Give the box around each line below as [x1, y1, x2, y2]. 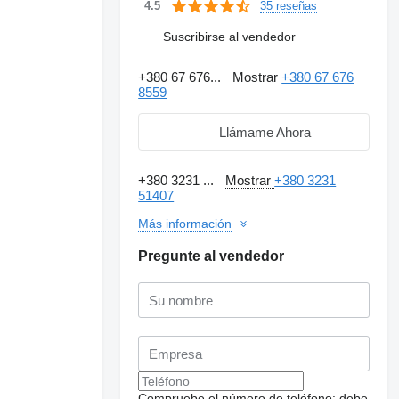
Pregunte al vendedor [138, 248, 285, 264]
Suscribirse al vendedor [163, 28, 297, 44]
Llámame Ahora [218, 124, 311, 140]
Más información [138, 216, 232, 231]
